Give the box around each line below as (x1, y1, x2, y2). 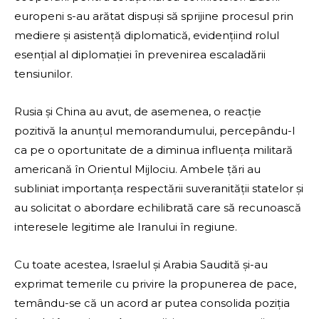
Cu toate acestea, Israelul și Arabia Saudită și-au (14, 258, 268, 272)
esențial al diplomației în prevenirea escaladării (14, 48, 266, 62)
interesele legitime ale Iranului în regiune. (14, 220, 237, 234)
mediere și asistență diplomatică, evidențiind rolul (14, 28, 279, 43)
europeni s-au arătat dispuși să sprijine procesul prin (14, 9, 293, 23)
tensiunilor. (14, 67, 73, 81)
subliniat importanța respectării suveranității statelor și (14, 182, 303, 196)
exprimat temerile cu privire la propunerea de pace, (14, 277, 296, 291)
